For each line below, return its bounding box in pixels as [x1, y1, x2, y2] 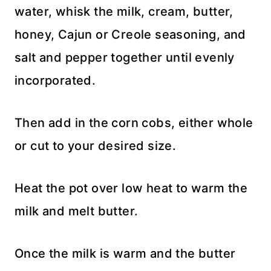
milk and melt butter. [15, 203, 139, 218]
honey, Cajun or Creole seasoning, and [15, 27, 246, 42]
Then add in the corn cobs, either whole [15, 115, 253, 130]
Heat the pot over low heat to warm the [15, 180, 248, 195]
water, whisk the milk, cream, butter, [15, 4, 233, 19]
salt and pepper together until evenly [15, 50, 235, 65]
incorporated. [15, 73, 96, 88]
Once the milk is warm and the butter [15, 246, 236, 261]
